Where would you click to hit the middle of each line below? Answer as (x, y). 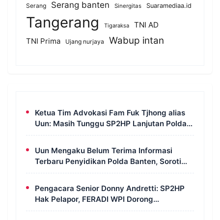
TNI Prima (43, 41)
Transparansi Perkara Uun (82, 210)
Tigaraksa (117, 25)
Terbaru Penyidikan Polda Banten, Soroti (108, 161)
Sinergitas (128, 6)
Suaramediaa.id (169, 5)
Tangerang (63, 22)
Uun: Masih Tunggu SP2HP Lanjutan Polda (111, 123)
